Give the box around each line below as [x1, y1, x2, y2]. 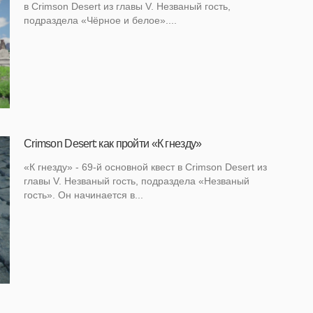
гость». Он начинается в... [24, 189, 143, 201]
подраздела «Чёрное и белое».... [24, 15, 177, 27]
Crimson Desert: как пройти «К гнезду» [24, 138, 202, 150]
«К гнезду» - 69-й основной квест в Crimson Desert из [24, 161, 267, 173]
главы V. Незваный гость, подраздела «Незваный [24, 175, 249, 187]
